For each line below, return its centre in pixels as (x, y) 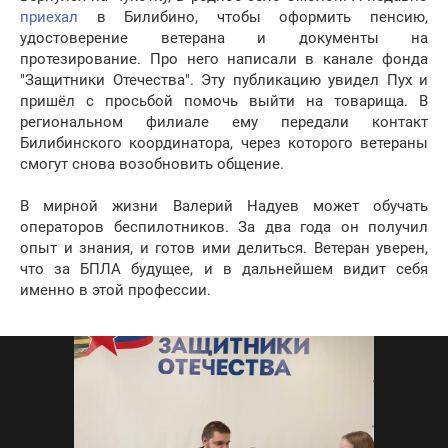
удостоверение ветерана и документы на (224, 38)
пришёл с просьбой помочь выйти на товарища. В (224, 101)
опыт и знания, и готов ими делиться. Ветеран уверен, (224, 248)
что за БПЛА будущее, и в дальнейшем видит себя (224, 269)
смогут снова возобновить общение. (152, 164)
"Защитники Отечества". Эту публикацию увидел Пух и (224, 80)
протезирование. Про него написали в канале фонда (224, 59)
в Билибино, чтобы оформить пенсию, (253, 17)
